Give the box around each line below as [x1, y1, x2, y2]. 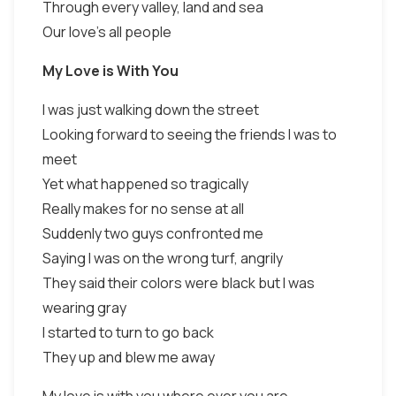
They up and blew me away [42, 347, 215, 367]
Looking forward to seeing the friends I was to [42, 125, 337, 144]
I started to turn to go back [42, 323, 214, 342]
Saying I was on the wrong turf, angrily [42, 248, 283, 268]
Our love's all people [42, 22, 171, 42]
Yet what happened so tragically [42, 174, 248, 194]
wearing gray [42, 298, 126, 317]
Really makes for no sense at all [42, 199, 244, 218]
